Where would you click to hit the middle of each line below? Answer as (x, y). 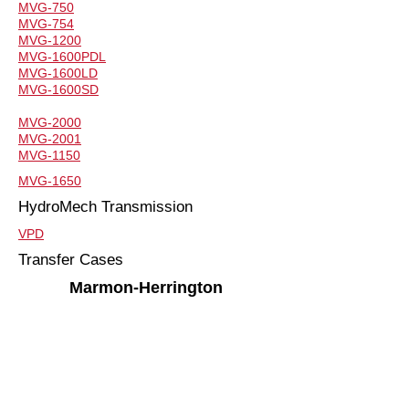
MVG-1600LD (58, 73)
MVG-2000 (50, 122)
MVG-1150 (49, 155)
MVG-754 (46, 24)
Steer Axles (146, 371)
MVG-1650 (50, 181)
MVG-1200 (50, 40)
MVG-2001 (50, 139)
